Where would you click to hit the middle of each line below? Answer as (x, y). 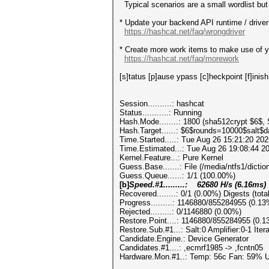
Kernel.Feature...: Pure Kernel (171, 158)
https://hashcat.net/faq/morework (182, 59)
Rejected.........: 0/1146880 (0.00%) (180, 212)
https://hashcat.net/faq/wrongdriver (185, 32)
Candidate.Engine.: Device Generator (184, 239)
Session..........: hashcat (162, 104)
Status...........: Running (161, 113)
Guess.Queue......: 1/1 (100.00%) (177, 176)
